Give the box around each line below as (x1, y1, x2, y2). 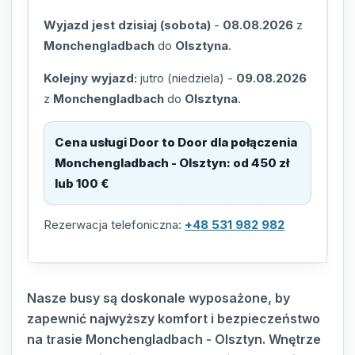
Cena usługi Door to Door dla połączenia (55, 135, 297, 151)
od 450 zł (233, 155, 289, 171)
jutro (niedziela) (140, 71, 224, 86)
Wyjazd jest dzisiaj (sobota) (44, 17, 211, 33)
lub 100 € (55, 176, 109, 192)
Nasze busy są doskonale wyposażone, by (27, 290, 290, 307)
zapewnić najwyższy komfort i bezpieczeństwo (27, 311, 320, 327)
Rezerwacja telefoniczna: (44, 217, 185, 233)
